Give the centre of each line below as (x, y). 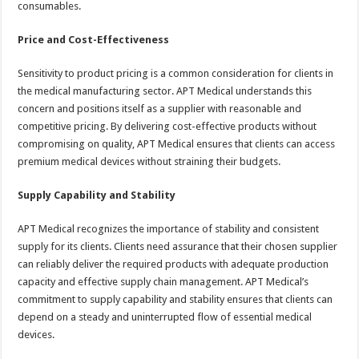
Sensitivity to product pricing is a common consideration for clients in (176, 73)
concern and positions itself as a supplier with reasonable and (160, 108)
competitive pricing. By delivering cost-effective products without (167, 126)
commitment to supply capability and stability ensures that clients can (175, 299)
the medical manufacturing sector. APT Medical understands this (165, 91)
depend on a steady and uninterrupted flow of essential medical (165, 317)
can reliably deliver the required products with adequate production (173, 264)
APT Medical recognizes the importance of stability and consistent (169, 228)
